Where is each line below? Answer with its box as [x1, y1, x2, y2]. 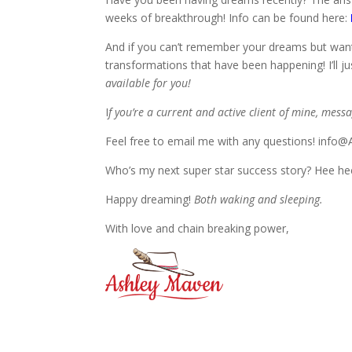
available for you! [105, 75, 192, 91]
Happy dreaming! [105, 192, 195, 207]
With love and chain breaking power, [105, 221, 290, 236]
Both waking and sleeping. [194, 192, 324, 207]
